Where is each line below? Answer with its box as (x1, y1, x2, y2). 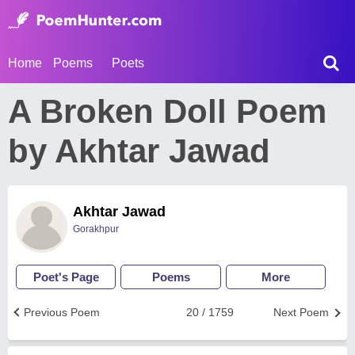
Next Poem (273, 306, 329, 319)
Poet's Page (32, 270, 99, 284)
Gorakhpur (73, 223, 119, 235)
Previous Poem (24, 306, 100, 319)
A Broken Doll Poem (8, 93, 326, 130)
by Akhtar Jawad (8, 132, 270, 170)
